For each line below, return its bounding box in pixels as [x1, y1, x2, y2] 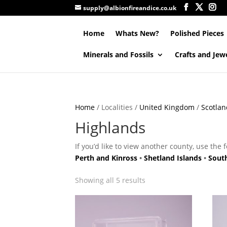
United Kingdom [139, 102, 195, 112]
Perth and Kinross [74, 153, 137, 163]
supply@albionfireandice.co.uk [83, 4, 176, 12]
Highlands [74, 117, 145, 138]
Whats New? [116, 28, 160, 38]
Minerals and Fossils [83, 50, 154, 59]
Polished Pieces [170, 28, 224, 38]
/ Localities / [94, 102, 139, 112]
